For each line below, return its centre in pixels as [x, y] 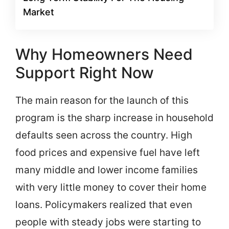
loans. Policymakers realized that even [104, 204]
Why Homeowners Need [104, 54]
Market [39, 12]
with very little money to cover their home [111, 187]
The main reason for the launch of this [102, 100]
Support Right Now [85, 72]
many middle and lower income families [107, 170]
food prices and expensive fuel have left [108, 152]
